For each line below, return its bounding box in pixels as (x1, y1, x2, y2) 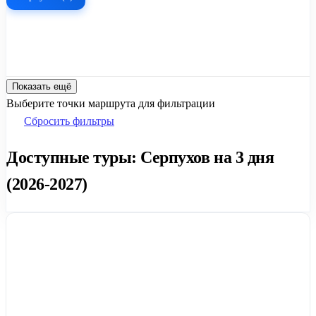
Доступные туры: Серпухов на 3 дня (6, 147, 274, 166)
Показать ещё (12, 80, 71, 92)
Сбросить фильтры (24, 114, 114, 127)
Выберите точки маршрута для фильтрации (6, 97, 215, 109)
